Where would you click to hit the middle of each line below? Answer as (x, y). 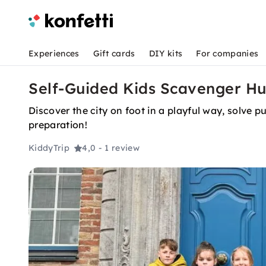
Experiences (54, 53)
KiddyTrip (49, 148)
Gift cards (114, 53)
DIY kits (166, 53)
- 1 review (119, 148)
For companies (227, 53)
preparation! (58, 125)
